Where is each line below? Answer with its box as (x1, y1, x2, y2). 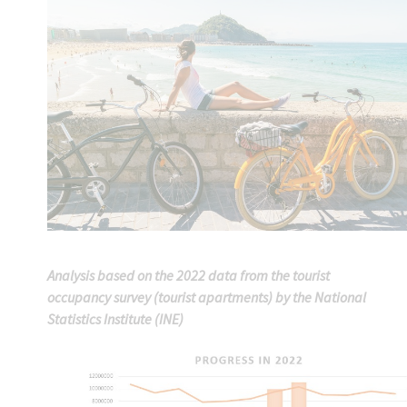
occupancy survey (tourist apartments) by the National (47, 288, 367, 307)
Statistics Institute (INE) (47, 310, 184, 329)
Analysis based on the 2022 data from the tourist (47, 266, 331, 285)
